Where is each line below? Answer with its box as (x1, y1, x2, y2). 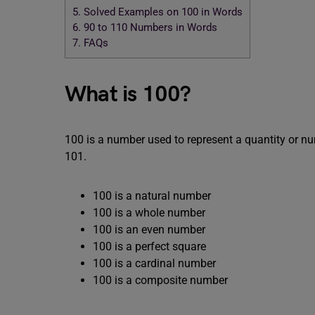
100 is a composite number (93, 274, 228, 287)
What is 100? (65, 81, 191, 108)
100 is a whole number (93, 206, 205, 219)
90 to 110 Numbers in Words (81, 21, 217, 34)
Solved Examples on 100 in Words (81, 6, 243, 19)
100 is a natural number (93, 189, 211, 202)
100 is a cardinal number (93, 257, 216, 270)
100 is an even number (93, 223, 205, 236)
